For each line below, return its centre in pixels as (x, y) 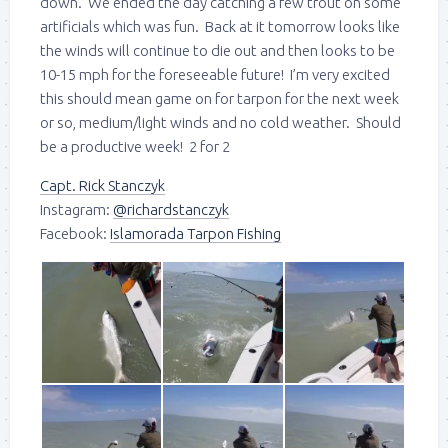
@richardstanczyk (171, 209)
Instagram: (76, 209)
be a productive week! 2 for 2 (135, 146)
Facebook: (75, 233)
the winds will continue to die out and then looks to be (217, 50)
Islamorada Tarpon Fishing (195, 233)
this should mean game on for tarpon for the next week (219, 98)
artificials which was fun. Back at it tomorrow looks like (220, 26)
